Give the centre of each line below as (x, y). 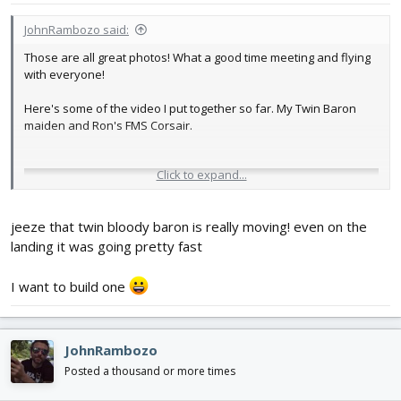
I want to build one (70, 286)
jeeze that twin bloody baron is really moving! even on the (189, 226)
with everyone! (64, 75)
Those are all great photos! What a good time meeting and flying (197, 58)
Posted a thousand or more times (150, 371)
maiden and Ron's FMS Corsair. (108, 126)
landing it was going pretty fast (107, 246)
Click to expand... (201, 175)
